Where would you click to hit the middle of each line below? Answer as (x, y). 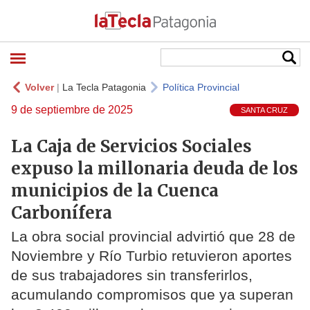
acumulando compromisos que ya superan (152, 295)
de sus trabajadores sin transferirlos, (132, 275)
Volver (39, 87)
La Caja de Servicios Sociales (131, 146)
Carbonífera (62, 212)
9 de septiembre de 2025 (72, 110)
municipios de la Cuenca (115, 190)
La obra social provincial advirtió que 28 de (153, 237)
